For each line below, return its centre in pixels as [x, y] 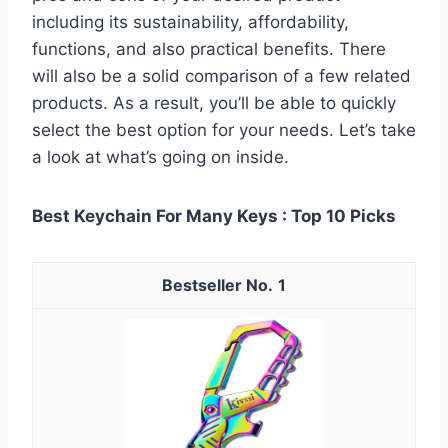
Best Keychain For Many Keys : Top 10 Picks [214, 215]
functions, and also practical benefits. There [209, 48]
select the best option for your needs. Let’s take [224, 129]
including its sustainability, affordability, [190, 21]
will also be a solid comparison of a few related [221, 75]
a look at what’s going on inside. [160, 156]
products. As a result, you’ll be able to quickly [214, 102]
